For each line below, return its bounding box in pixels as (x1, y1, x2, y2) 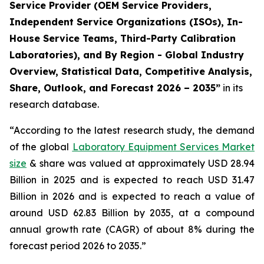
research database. (9, 98, 99, 110)
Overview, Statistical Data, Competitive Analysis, (9, 65, 252, 77)
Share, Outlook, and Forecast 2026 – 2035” (9, 82, 220, 94)
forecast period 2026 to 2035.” (9, 240, 146, 252)
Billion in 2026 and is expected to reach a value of (9, 190, 255, 202)
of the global (9, 141, 72, 153)
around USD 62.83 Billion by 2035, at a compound (9, 207, 255, 219)
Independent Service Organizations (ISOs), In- (9, 16, 243, 28)
